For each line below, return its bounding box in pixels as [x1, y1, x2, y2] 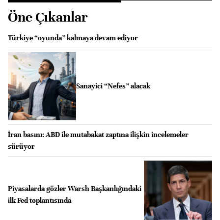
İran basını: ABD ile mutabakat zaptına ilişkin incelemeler [8, 130, 189, 139]
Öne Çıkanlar [8, 8, 88, 26]
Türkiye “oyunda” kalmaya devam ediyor [8, 33, 138, 42]
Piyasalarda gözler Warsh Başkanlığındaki [8, 184, 141, 193]
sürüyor [8, 141, 35, 151]
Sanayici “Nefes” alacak [76, 82, 150, 91]
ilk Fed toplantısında [8, 195, 71, 205]
